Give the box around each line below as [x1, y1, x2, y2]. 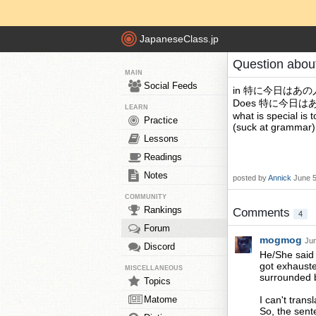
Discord [144, 241, 175, 252]
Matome [144, 294, 177, 305]
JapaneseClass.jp [140, 33, 219, 45]
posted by [233, 174, 268, 182]
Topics [144, 276, 171, 286]
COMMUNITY [125, 193, 166, 200]
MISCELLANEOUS [125, 265, 183, 272]
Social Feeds [144, 80, 197, 91]
